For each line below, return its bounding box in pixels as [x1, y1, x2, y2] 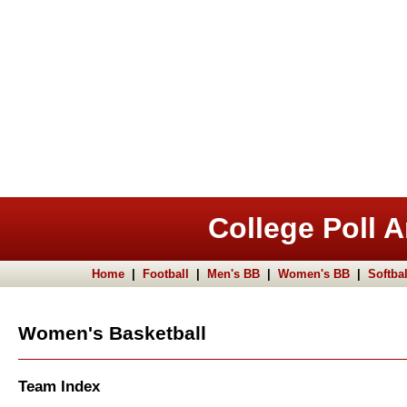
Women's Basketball [18, 323, 206, 345]
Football [143, 267, 189, 281]
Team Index [18, 377, 100, 396]
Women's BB [278, 267, 350, 281]
